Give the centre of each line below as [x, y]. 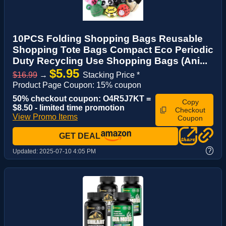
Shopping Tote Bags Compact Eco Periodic [113, 50]
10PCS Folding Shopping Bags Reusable [108, 39]
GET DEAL [80, 136]
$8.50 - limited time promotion [69, 108]
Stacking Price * [111, 75]
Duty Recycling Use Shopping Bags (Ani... [110, 61]
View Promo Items [45, 117]
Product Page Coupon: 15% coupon [77, 85]
